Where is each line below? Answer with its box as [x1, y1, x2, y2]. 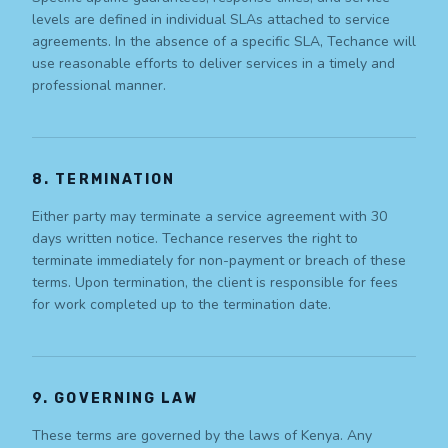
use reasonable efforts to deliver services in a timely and [32, 54, 395, 74]
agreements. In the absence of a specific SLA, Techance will [32, 32, 416, 52]
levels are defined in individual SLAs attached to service [32, 10, 390, 30]
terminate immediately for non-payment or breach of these [32, 251, 406, 271]
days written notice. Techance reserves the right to [32, 229, 358, 249]
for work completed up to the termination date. [32, 295, 331, 315]
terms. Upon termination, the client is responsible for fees [32, 273, 398, 293]
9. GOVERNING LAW [32, 390, 199, 408]
